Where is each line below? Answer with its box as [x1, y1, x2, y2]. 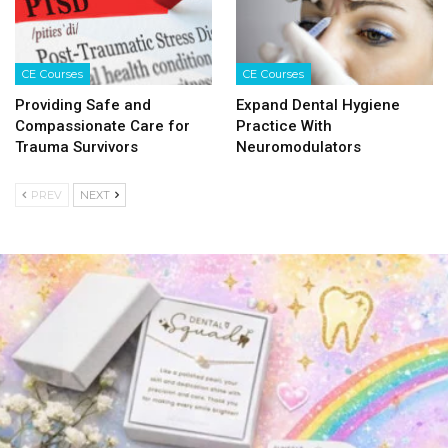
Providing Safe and [15, 95, 151, 114]
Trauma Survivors [15, 137, 138, 156]
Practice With [236, 116, 332, 135]
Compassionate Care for [15, 116, 190, 135]
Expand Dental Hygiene [236, 95, 400, 114]
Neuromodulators [236, 137, 361, 156]
